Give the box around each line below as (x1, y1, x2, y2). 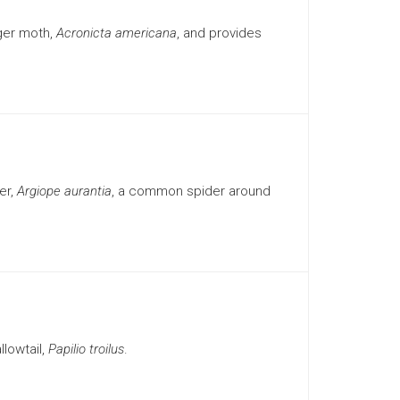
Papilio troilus (47, 341, 124, 357)
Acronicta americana (55, 25, 177, 41)
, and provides (176, 25, 262, 41)
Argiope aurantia (16, 183, 112, 199)
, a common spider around (111, 183, 271, 199)
